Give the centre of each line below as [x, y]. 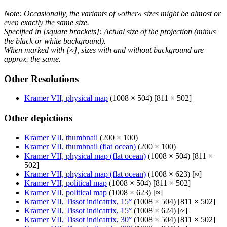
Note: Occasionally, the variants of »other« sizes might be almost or [112, 13]
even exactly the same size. [47, 22]
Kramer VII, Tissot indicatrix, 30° [78, 219]
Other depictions [38, 118]
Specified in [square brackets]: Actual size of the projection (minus [110, 31]
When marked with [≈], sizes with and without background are [104, 50]
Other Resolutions [41, 79]
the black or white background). [55, 41]
